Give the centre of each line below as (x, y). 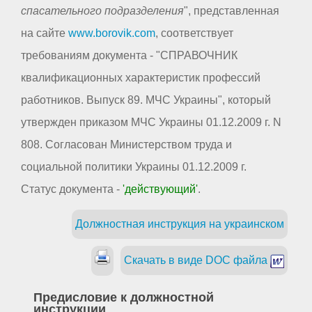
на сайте (45, 33)
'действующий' (160, 189)
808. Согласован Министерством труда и (126, 145)
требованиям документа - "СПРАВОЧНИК (129, 56)
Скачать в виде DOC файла (197, 260)
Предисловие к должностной (123, 297)
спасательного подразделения (102, 11)
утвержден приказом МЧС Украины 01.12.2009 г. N (151, 123)
